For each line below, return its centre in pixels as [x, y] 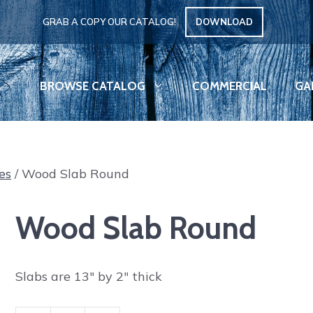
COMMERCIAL [230, 86]
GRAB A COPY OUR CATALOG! [110, 22]
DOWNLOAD [224, 22]
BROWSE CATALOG [93, 86]
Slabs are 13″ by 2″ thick [88, 276]
